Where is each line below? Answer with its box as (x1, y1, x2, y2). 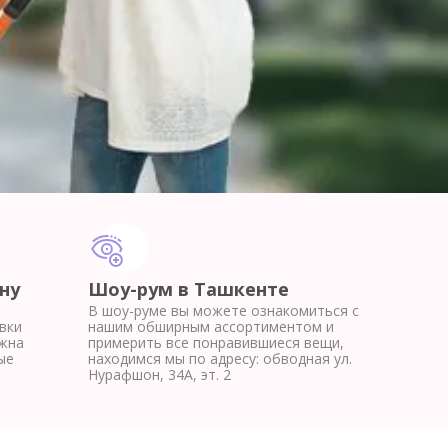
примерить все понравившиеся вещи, (88, 333, 344, 352)
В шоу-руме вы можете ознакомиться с (88, 301, 359, 320)
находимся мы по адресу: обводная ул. (88, 349, 352, 368)
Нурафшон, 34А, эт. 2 (88, 365, 231, 384)
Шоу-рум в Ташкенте (88, 277, 289, 301)
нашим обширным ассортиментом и (88, 317, 334, 336)
